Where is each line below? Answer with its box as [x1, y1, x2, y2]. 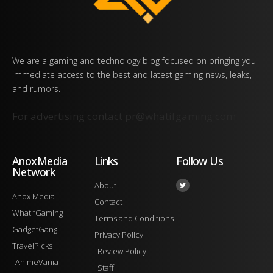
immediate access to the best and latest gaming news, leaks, [12, 69, 252, 81]
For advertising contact [12, 109, 125, 124]
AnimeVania [15, 257, 58, 268]
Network [12, 165, 55, 180]
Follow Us [176, 154, 224, 169]
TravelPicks [12, 240, 52, 252]
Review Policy [97, 246, 146, 257]
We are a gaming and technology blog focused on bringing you [12, 55, 256, 67]
